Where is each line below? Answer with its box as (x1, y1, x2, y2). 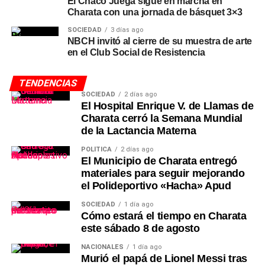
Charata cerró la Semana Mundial (80, 112, 243, 124)
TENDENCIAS (17, 77, 79, 89)
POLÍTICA (80, 146, 112, 153)
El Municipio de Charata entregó (80, 155, 237, 167)
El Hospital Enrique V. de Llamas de (80, 100, 254, 112)
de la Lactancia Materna (80, 125, 196, 137)
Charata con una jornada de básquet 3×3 (67, 7, 243, 17)
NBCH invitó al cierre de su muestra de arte (67, 36, 252, 46)
